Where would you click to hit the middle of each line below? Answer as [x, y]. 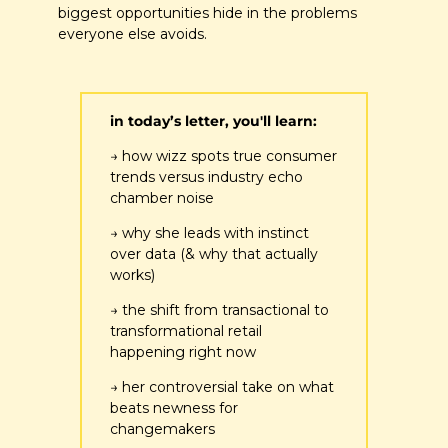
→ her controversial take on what [222, 386]
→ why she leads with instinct [209, 232]
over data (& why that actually [214, 253]
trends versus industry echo [206, 176]
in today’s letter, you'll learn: [213, 120]
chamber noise [162, 197]
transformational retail [186, 330]
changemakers [162, 428]
